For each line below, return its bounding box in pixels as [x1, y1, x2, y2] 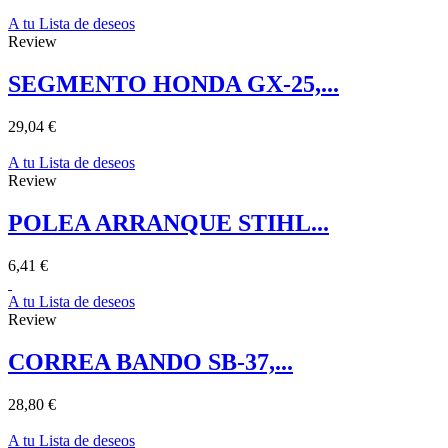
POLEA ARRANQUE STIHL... [8, 209, 329, 236]
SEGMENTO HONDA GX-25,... [8, 71, 339, 98]
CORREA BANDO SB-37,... [8, 348, 293, 375]
